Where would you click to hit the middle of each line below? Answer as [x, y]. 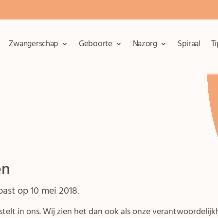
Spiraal [189, 44]
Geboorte [96, 44]
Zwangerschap [34, 44]
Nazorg [145, 44]
